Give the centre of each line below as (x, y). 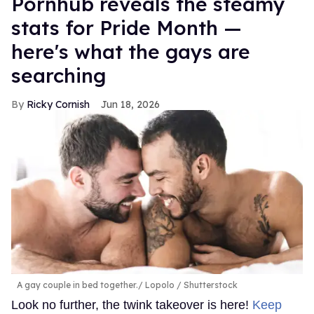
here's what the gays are (131, 52)
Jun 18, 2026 (130, 105)
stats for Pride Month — (127, 28)
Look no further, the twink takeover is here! (132, 305)
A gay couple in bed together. (77, 285)
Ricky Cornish (58, 105)
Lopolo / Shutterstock (190, 285)
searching (59, 76)
